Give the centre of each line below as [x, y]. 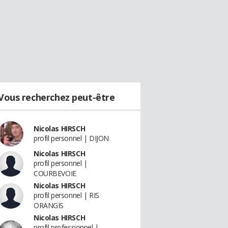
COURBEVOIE [55, 173]
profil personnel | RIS [66, 195]
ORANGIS [49, 205]
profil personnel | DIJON [71, 138]
